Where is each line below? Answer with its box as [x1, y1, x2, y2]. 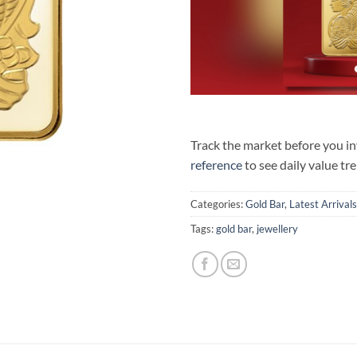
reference [190, 157, 242, 173]
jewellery [257, 222, 298, 235]
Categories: [190, 197, 245, 210]
